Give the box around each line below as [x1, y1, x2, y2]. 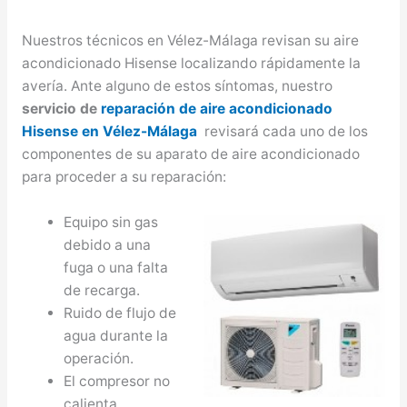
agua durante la [64, 326, 169, 344]
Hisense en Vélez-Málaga [21, 122, 201, 140]
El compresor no [64, 372, 171, 390]
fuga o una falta [64, 258, 169, 276]
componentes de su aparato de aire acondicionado [21, 144, 360, 163]
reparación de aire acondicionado [96, 99, 333, 117]
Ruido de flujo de [64, 303, 177, 322]
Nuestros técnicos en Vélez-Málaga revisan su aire [21, 31, 359, 49]
